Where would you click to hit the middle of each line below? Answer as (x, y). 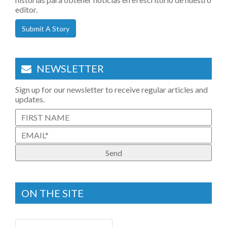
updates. (30, 99)
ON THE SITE (52, 193)
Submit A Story (46, 29)
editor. (26, 10)
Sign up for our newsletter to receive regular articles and (111, 90)
